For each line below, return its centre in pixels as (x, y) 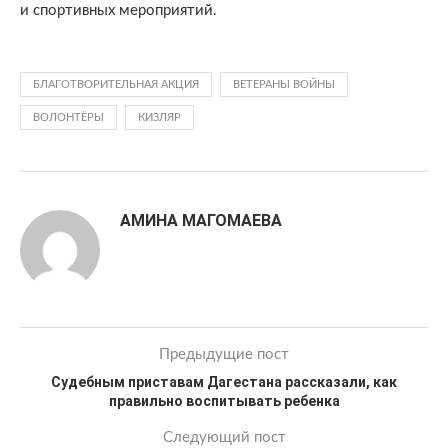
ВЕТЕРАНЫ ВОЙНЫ (284, 84)
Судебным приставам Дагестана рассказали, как (224, 382)
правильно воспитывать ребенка (224, 401)
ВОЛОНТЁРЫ (68, 117)
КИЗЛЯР (159, 117)
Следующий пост (224, 437)
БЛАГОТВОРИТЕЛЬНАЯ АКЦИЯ (116, 84)
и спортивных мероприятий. (118, 10)
